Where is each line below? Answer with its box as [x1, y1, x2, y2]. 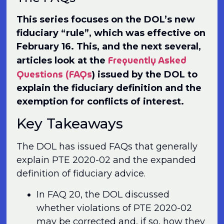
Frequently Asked [108, 52, 187, 67]
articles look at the [16, 54, 108, 66]
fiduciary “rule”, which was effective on [16, 27, 206, 38]
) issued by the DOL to [92, 68, 198, 80]
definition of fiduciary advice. [16, 168, 146, 179]
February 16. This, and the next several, [16, 40, 201, 52]
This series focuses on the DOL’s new [16, 13, 195, 25]
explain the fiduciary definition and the [16, 82, 202, 93]
